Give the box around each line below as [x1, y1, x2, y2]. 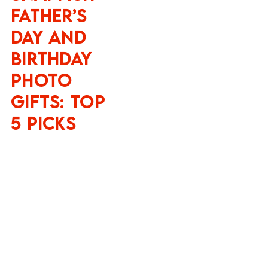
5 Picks [10, 112, 77, 133]
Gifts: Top [10, 91, 105, 112]
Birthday [10, 48, 92, 69]
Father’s [10, 5, 87, 26]
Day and [10, 26, 87, 47]
